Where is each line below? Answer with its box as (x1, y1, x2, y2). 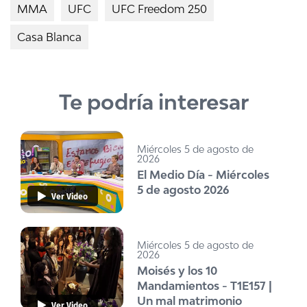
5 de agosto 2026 (137, 182, 229, 197)
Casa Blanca (17, 29, 82, 44)
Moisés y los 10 (137, 263, 217, 278)
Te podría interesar (58, 89, 249, 114)
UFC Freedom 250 (112, 1, 207, 16)
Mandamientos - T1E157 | (137, 278, 272, 293)
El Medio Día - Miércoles (137, 167, 269, 182)
